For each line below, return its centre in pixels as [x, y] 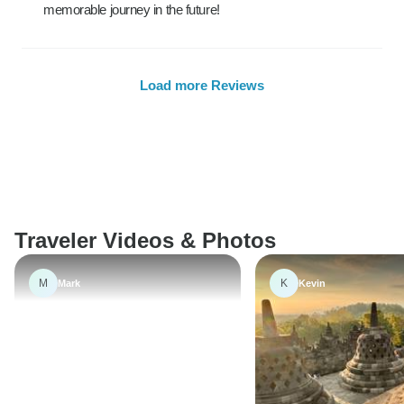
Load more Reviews [202, 85]
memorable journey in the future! [132, 9]
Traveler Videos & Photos [145, 240]
